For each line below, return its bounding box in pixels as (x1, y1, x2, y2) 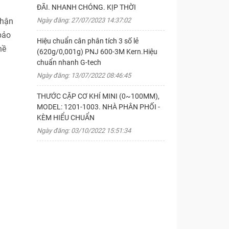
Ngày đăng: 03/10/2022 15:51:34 (36, 127, 131, 134)
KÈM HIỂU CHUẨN (36, 113, 95, 122)
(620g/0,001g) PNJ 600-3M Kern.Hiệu (36, 48, 157, 56)
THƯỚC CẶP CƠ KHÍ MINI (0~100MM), (36, 92, 159, 100)
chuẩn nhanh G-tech (36, 58, 101, 66)
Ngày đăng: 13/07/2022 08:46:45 (36, 72, 131, 79)
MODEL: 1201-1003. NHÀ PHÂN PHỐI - (36, 103, 160, 111)
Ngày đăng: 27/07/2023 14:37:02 (36, 16, 131, 24)
